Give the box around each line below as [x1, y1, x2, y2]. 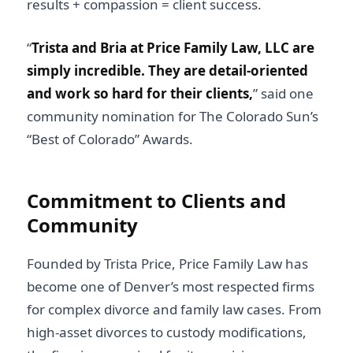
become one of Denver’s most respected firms [27, 277, 314, 295]
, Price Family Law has [172, 254, 308, 273]
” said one [253, 84, 314, 102]
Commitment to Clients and [27, 187, 286, 214]
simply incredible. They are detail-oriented [27, 61, 308, 80]
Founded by [27, 254, 104, 273]
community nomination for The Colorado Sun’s [27, 106, 318, 125]
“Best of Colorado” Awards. [27, 129, 193, 148]
